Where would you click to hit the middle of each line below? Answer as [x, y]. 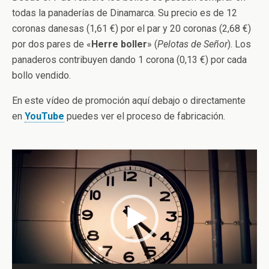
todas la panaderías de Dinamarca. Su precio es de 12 [125, 13]
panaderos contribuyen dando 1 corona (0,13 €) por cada [129, 60]
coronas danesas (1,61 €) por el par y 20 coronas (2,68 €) [131, 29]
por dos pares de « [52, 44]
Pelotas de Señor [192, 44]
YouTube [44, 116]
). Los [239, 44]
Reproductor [160, 156]
